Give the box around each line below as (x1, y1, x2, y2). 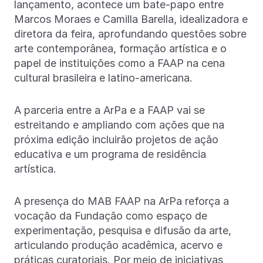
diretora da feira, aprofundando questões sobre (14, 28, 247, 41)
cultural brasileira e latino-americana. (14, 72, 195, 85)
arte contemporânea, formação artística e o (14, 42, 227, 55)
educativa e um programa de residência (14, 148, 206, 161)
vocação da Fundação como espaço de (14, 210, 207, 222)
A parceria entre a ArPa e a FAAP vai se (14, 104, 205, 117)
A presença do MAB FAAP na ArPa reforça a (14, 195, 229, 208)
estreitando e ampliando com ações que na (14, 119, 224, 131)
